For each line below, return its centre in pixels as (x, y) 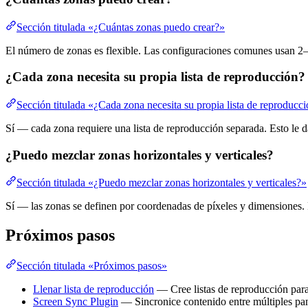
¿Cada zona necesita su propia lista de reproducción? (155, 77)
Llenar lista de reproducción (93, 289)
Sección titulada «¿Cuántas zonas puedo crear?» (121, 27)
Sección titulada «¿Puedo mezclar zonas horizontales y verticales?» (162, 183)
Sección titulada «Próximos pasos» (92, 266)
